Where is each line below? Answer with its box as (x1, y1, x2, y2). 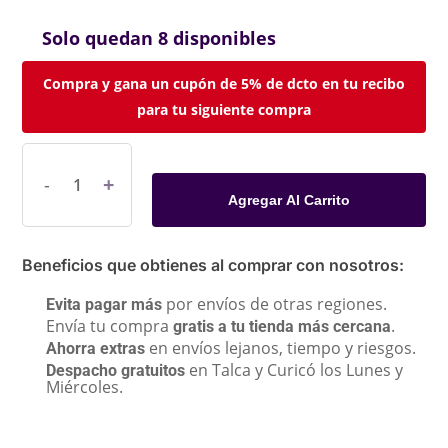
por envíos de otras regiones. (162, 293, 388, 316)
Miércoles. (46, 376, 124, 399)
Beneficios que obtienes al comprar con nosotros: (22, 255, 405, 276)
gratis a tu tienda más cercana (173, 317, 392, 337)
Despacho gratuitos (46, 361, 186, 381)
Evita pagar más (46, 295, 163, 315)
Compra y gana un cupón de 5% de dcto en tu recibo (43, 74, 405, 94)
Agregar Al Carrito (228, 192, 350, 209)
